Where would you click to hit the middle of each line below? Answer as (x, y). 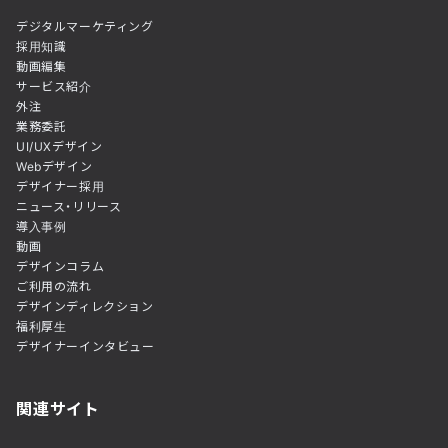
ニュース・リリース (69, 205)
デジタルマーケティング (85, 25)
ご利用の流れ (54, 285)
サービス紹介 (54, 85)
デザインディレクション (85, 305)
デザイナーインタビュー (85, 345)
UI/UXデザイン (59, 145)
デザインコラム (60, 265)
